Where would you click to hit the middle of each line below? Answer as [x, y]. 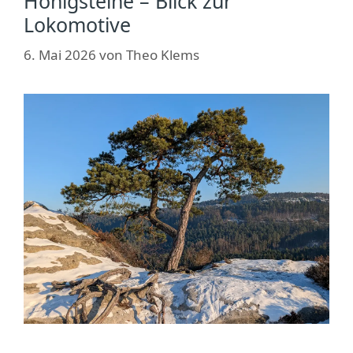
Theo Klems [163, 54]
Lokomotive [77, 24]
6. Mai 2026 [60, 54]
